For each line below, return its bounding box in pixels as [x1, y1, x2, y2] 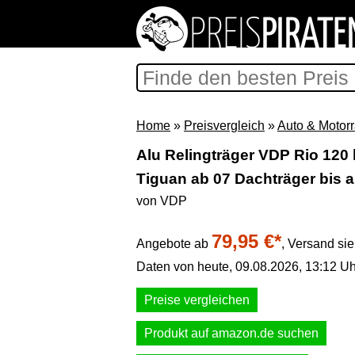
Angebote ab [136, 237, 212, 250]
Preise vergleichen [144, 293, 250, 307]
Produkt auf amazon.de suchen [144, 326, 319, 340]
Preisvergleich [184, 119, 265, 132]
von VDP [136, 194, 187, 208]
